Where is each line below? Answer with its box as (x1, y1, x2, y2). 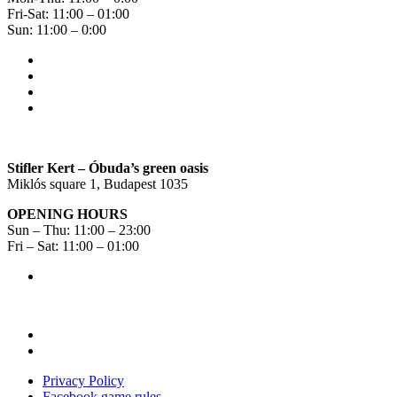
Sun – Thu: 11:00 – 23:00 (7, 222, 151, 237)
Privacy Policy (43, 373, 124, 389)
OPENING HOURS (7, 206, 128, 222)
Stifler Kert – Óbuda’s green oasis (7, 160, 208, 175)
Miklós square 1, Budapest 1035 (7, 175, 188, 191)
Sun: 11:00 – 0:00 (7, 21, 106, 37)
